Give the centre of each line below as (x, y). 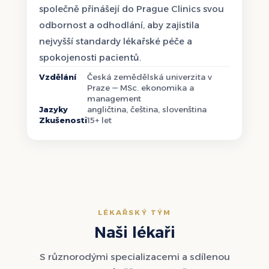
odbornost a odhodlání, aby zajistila (119, 26)
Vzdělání (58, 77)
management (114, 99)
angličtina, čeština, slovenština (147, 110)
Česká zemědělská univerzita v (150, 77)
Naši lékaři (134, 232)
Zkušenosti (63, 120)
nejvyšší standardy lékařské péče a (116, 42)
